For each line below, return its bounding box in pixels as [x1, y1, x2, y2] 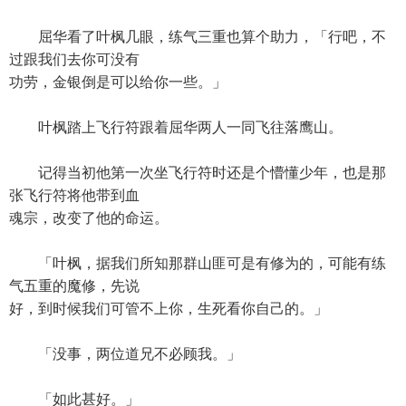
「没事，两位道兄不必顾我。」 [9, 346, 241, 362]
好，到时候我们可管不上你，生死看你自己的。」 [9, 301, 328, 316]
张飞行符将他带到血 [9, 188, 140, 203]
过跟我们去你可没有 [9, 52, 140, 67]
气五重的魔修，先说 [9, 278, 140, 294]
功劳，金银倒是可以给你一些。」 [9, 74, 227, 90]
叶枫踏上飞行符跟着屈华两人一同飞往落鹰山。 [9, 120, 343, 135]
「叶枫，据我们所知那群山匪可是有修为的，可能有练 [9, 256, 386, 271]
